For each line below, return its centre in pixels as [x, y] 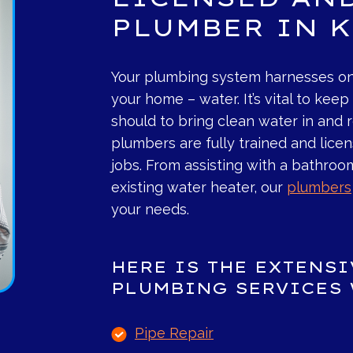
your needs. [150, 210]
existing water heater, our [199, 188]
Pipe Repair [174, 333]
